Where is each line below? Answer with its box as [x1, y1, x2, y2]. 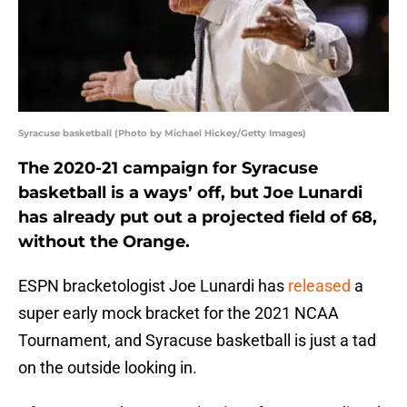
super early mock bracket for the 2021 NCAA [18, 303, 339, 323]
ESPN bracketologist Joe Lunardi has [18, 276, 288, 296]
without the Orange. [18, 232, 190, 253]
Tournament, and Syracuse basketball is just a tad [18, 331, 376, 351]
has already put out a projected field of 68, [18, 207, 377, 228]
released [288, 276, 351, 296]
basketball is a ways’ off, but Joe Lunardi [18, 183, 362, 203]
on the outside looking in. [18, 358, 197, 378]
